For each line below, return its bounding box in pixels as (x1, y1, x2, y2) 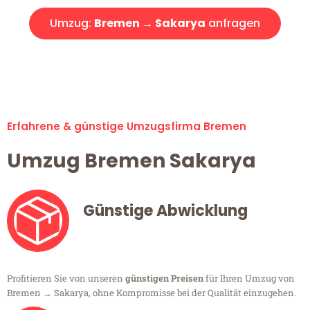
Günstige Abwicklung (83, 200, 248, 222)
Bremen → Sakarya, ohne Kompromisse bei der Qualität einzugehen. (7, 286, 296, 300)
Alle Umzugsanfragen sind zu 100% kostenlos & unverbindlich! (10, 53, 300, 67)
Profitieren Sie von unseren (7, 272, 125, 285)
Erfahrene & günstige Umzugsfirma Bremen (7, 119, 246, 134)
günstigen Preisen (125, 272, 203, 285)
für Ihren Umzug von (203, 272, 295, 285)
